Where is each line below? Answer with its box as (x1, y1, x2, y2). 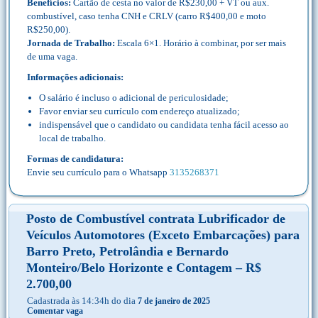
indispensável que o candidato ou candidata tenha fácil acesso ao (39, 119, 289, 130)
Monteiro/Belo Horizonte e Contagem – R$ (26, 261, 261, 275)
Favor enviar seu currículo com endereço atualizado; (39, 106, 240, 116)
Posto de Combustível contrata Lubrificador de (26, 212, 285, 226)
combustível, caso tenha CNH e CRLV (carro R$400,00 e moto (27, 11, 266, 21)
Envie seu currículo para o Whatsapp (27, 167, 170, 177)
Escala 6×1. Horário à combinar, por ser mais (117, 38, 286, 48)
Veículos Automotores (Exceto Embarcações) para (26, 228, 300, 242)
